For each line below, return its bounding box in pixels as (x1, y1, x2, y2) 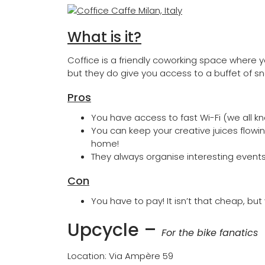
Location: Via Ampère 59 (67, 249, 173, 262)
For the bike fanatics (161, 225, 258, 240)
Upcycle (67, 217, 139, 243)
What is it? (67, 27, 141, 47)
